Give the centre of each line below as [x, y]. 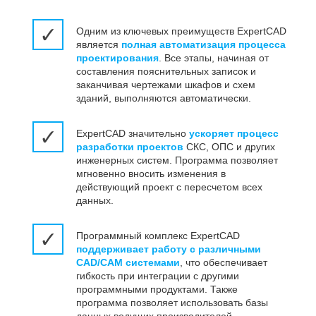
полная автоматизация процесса [203, 45]
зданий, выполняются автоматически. [164, 98]
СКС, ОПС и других [229, 147]
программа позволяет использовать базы [172, 303]
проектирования [117, 58]
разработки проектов [130, 147]
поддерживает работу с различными [169, 249]
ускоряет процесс [234, 134]
